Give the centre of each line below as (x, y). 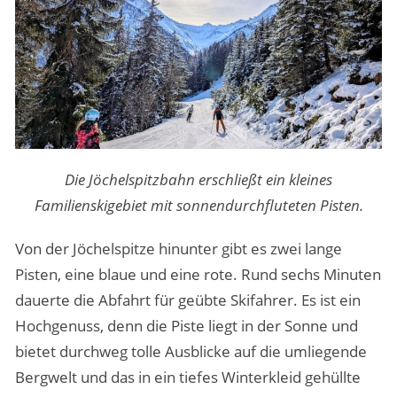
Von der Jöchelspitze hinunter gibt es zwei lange (178, 248)
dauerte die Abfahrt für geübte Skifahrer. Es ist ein (187, 300)
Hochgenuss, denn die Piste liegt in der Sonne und (186, 325)
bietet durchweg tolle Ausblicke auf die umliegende (191, 351)
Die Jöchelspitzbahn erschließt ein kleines (198, 179)
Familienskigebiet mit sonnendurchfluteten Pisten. (198, 205)
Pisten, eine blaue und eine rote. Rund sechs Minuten (198, 274)
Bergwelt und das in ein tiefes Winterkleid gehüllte (187, 377)
